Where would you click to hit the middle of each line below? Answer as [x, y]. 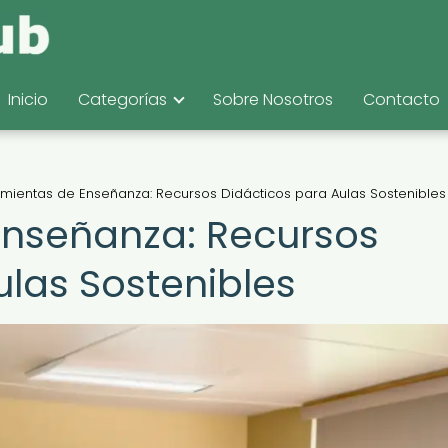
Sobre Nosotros [273, 99]
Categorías [122, 99]
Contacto [401, 99]
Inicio [28, 99]
